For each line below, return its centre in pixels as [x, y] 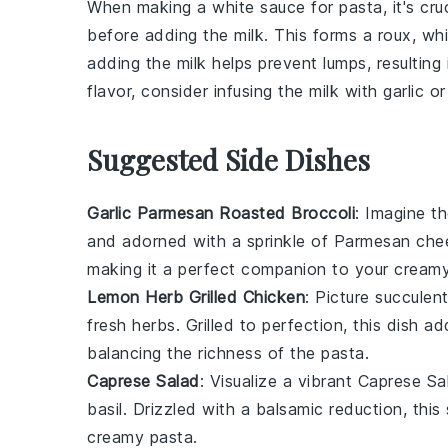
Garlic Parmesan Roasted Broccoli [221, 213]
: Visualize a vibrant [278, 381]
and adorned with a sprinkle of [210, 241]
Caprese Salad [143, 381]
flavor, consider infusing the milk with [235, 91]
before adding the [160, 35]
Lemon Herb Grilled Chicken [196, 297]
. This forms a [321, 35]
